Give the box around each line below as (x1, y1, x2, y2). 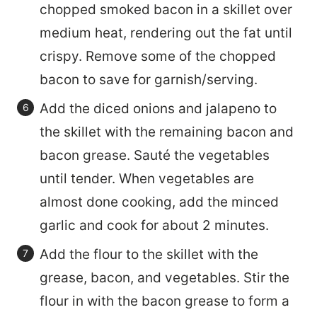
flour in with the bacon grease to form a (40, 292, 289, 309)
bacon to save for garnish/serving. (40, 71, 258, 88)
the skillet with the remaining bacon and (40, 123, 294, 140)
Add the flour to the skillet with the (40, 246, 258, 263)
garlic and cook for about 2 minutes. (40, 217, 269, 234)
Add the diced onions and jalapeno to (40, 100, 277, 117)
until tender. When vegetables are (40, 170, 254, 187)
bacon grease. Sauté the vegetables (40, 146, 270, 163)
